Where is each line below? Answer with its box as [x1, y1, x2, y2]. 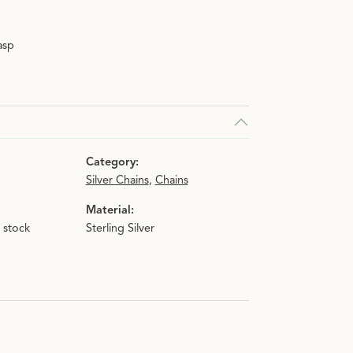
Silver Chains [85, 173, 149, 188]
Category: [85, 154, 139, 169]
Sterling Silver [85, 221, 154, 236]
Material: [85, 203, 134, 217]
